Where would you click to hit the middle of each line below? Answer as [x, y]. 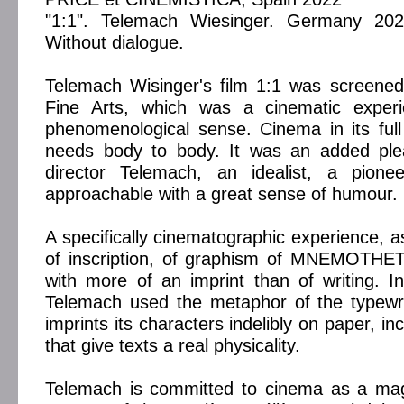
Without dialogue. [115, 42]
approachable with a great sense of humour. [221, 193]
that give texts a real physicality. [173, 345]
